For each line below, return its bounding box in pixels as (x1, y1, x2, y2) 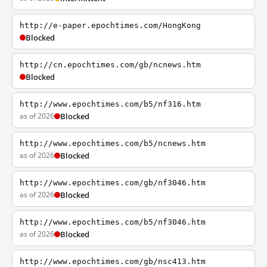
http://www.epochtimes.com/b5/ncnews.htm (20, 139, 206, 148)
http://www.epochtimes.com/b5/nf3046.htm (20, 218, 206, 226)
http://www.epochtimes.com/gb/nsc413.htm (20, 257, 206, 266)
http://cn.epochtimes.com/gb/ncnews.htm (20, 60, 201, 69)
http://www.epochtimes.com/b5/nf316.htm (20, 100, 201, 108)
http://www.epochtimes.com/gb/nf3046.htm (20, 178, 206, 187)
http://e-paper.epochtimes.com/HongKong (20, 21, 201, 30)
